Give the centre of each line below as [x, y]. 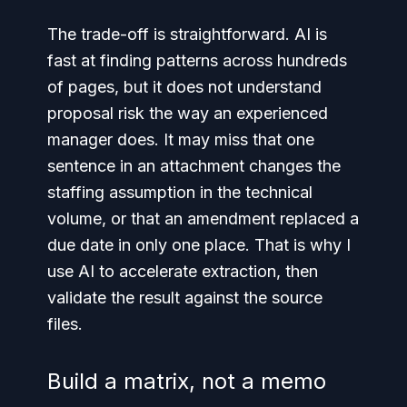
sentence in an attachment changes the [194, 166]
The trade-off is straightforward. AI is [187, 34]
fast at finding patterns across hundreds [197, 60]
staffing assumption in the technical [180, 192]
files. [65, 324]
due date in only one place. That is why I [199, 245]
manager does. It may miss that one [181, 139]
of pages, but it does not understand [184, 87]
